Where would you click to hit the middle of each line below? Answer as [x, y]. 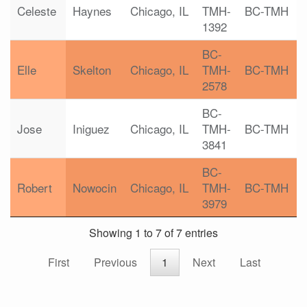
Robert [35, 187]
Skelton [92, 70]
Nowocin [95, 187]
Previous [115, 262]
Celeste [37, 11]
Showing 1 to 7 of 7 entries [153, 233]
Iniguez [91, 128]
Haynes [92, 11]
